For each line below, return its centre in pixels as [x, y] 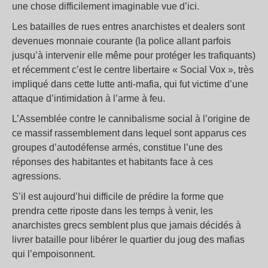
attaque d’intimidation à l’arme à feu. [89, 99]
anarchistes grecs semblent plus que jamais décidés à [127, 226]
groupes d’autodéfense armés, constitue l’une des [117, 148]
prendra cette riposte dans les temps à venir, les [112, 211]
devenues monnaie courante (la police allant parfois [121, 41]
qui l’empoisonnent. [54, 254]
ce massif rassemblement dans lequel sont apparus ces [129, 133]
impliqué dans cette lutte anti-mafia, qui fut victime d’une [130, 84]
